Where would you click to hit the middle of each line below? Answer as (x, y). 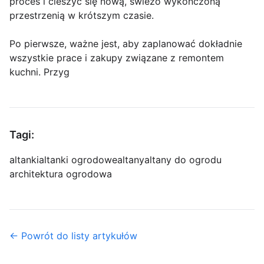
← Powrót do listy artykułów (73, 235)
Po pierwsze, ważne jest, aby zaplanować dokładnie (126, 43)
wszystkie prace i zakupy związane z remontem (117, 57)
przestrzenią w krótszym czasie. (82, 15)
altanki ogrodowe (78, 159)
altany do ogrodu (183, 159)
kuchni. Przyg (39, 72)
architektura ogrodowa (61, 174)
